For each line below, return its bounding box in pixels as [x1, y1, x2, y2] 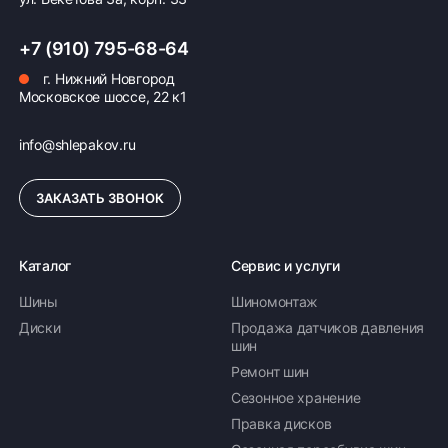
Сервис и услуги [231, 257, 340, 274]
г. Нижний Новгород [39, 70, 175, 87]
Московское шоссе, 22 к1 [19, 88, 187, 105]
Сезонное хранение [231, 389, 361, 406]
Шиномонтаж [231, 293, 319, 310]
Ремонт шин [231, 363, 310, 380]
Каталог [19, 257, 72, 274]
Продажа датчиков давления [231, 319, 425, 336]
